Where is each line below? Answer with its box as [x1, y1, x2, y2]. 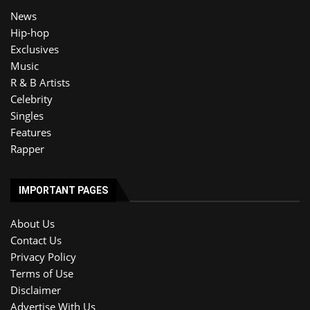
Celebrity [10, 91, 53, 106]
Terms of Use [10, 266, 73, 280]
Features [10, 125, 51, 139]
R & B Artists [10, 75, 70, 89]
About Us [10, 216, 55, 230]
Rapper [10, 141, 44, 156]
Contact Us [10, 232, 62, 247]
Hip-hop [10, 25, 49, 39]
